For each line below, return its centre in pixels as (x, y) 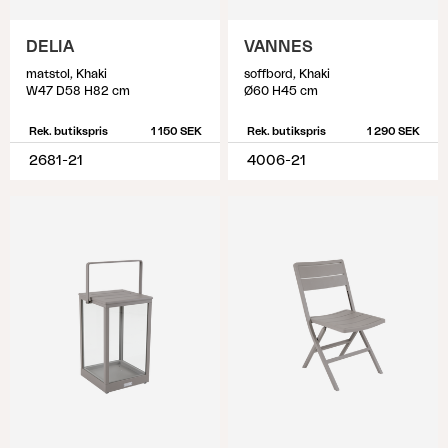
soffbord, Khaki (287, 74)
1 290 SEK (393, 131)
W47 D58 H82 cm (78, 91)
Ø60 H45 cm (281, 91)
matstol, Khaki (66, 74)
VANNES (278, 47)
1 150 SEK (176, 131)
